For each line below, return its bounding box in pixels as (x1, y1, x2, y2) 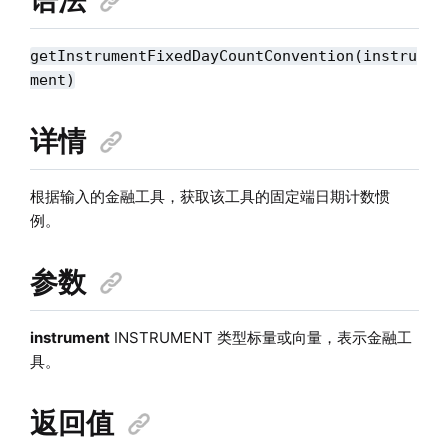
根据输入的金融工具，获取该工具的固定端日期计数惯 (29, 186, 390, 206)
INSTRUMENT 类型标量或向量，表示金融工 (109, 327, 412, 347)
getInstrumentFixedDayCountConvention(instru (29, 46, 417, 65)
